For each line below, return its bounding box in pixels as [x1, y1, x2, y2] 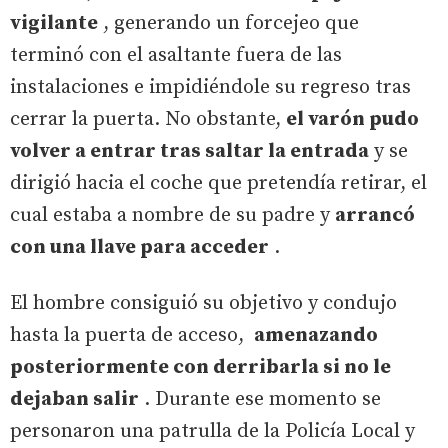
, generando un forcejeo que [98, 10, 359, 36]
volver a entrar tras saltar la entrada [10, 138, 369, 164]
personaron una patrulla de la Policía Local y [10, 418, 415, 444]
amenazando [254, 322, 378, 348]
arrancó [335, 202, 415, 228]
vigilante [10, 10, 98, 36]
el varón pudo [286, 106, 419, 132]
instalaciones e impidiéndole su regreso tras [10, 74, 411, 100]
